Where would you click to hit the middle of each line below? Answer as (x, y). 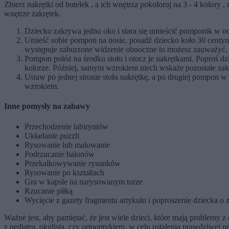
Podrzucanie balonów (60, 154)
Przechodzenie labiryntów (66, 126)
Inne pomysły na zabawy (47, 106)
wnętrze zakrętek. (32, 14)
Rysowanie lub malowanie (67, 145)
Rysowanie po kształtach (64, 172)
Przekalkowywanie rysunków (73, 163)
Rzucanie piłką (50, 191)
